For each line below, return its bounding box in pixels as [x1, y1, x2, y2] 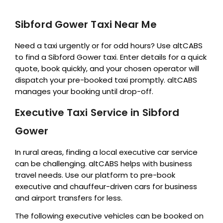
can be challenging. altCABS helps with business [15, 158, 192, 169]
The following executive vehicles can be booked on [15, 210, 204, 221]
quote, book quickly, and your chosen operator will [15, 63, 199, 74]
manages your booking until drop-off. [15, 86, 153, 97]
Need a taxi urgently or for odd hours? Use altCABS [15, 40, 203, 51]
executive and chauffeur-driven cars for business [15, 181, 197, 192]
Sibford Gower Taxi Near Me [15, 17, 157, 31]
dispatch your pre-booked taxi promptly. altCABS [15, 74, 197, 85]
